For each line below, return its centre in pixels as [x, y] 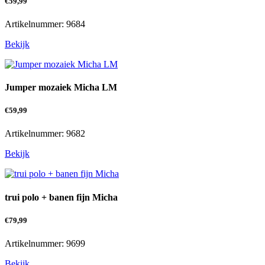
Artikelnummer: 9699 [45, 243]
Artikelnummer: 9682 [45, 134]
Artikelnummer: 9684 [45, 24]
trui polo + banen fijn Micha [61, 197]
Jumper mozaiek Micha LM [61, 88]
